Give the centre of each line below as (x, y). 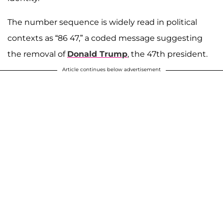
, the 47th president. (167, 54)
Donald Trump (97, 54)
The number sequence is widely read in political (102, 22)
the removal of (37, 54)
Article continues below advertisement (111, 69)
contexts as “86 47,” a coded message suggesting (105, 38)
